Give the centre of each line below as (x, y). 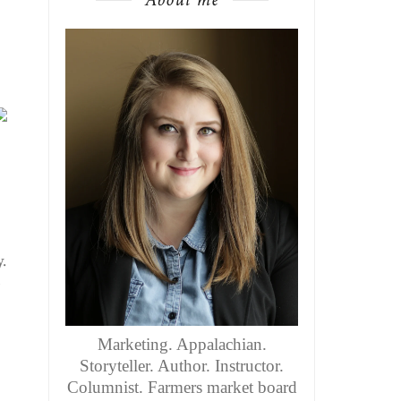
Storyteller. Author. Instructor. (182, 366)
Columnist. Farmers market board (182, 388)
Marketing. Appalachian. (182, 345)
